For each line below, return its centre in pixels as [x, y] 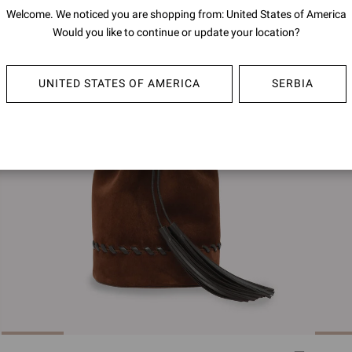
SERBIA [292, 83]
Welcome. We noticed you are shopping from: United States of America [176, 14]
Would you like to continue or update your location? [176, 32]
